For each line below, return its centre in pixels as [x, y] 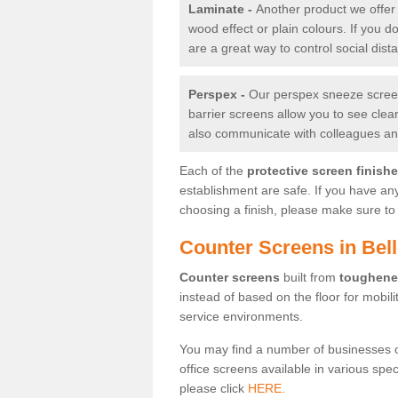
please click [214, 388]
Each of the [213, 170]
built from [310, 277]
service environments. [241, 316]
